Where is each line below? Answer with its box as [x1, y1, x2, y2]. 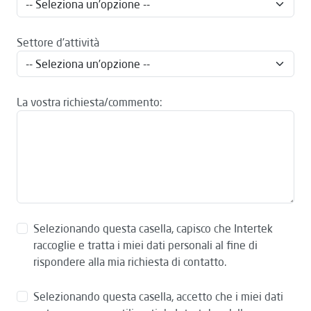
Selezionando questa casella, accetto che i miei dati [33, 289, 283, 303]
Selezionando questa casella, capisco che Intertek [33, 221, 273, 235]
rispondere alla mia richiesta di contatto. [33, 255, 226, 269]
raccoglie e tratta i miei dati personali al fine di [33, 238, 258, 252]
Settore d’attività [17, 35, 99, 49]
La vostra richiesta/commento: [17, 95, 162, 109]
